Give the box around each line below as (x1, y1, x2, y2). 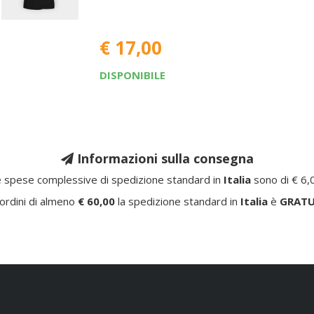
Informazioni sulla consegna (73, 150, 254, 167)
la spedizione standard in (115, 194, 240, 208)
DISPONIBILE (99, 68, 165, 82)
